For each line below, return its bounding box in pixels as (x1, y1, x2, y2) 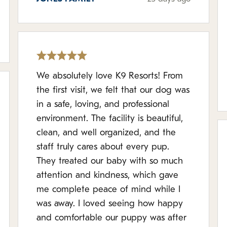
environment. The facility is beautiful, (36, 114, 183, 124)
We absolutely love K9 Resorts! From (36, 71, 183, 81)
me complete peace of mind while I (36, 185, 181, 195)
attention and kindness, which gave (36, 171, 179, 180)
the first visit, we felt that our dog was (36, 86, 190, 95)
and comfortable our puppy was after (36, 213, 187, 223)
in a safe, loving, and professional (36, 100, 170, 109)
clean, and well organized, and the (36, 128, 176, 138)
